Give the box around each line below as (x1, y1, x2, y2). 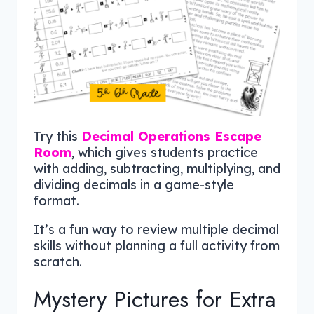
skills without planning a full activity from (34, 237, 280, 254)
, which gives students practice (71, 144, 258, 161)
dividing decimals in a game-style (34, 176, 234, 193)
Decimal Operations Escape (81, 128, 261, 144)
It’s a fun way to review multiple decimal (34, 221, 279, 238)
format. (34, 192, 79, 209)
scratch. (34, 253, 82, 270)
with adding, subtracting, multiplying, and (34, 160, 280, 177)
